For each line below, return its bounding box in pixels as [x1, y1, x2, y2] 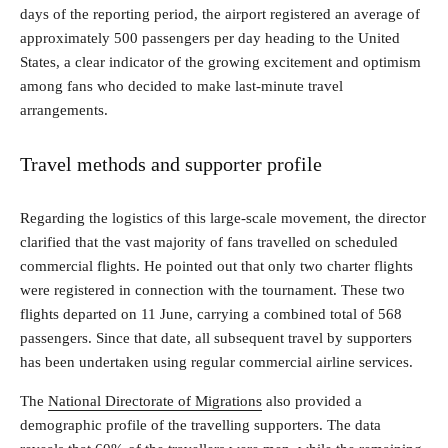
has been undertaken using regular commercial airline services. [20, 353, 413, 370]
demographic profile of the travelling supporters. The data [20, 416, 381, 433]
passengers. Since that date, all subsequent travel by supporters [20, 329, 412, 346]
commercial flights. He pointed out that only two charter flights [20, 257, 413, 274]
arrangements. [20, 101, 108, 118]
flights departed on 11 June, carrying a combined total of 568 [20, 305, 402, 322]
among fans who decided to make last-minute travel [20, 77, 343, 94]
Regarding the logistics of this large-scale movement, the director [20, 209, 426, 226]
